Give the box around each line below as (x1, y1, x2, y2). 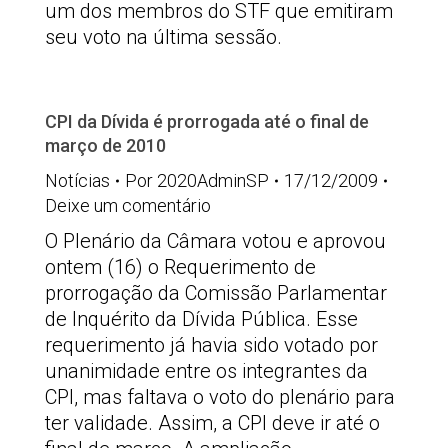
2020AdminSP (157, 170, 269, 191)
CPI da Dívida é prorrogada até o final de (45, 111, 369, 132)
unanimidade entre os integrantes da (45, 359, 368, 383)
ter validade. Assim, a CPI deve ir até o (45, 411, 380, 435)
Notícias (45, 170, 110, 191)
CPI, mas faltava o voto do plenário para (45, 385, 395, 409)
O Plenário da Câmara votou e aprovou (45, 229, 386, 253)
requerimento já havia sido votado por (45, 333, 378, 357)
